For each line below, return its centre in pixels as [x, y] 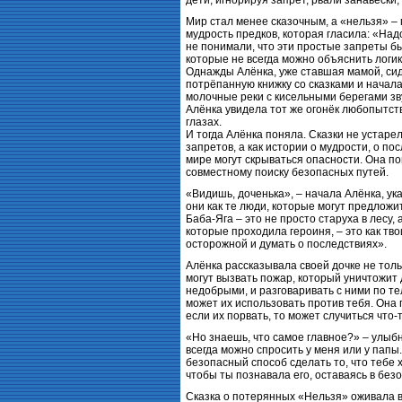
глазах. [204, 122]
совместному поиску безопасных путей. [287, 172]
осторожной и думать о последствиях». [286, 244]
